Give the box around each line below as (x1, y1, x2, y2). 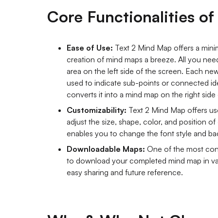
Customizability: (67, 105, 127, 115)
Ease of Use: (67, 42, 113, 53)
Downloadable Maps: (67, 144, 145, 154)
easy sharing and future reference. (67, 167, 183, 177)
